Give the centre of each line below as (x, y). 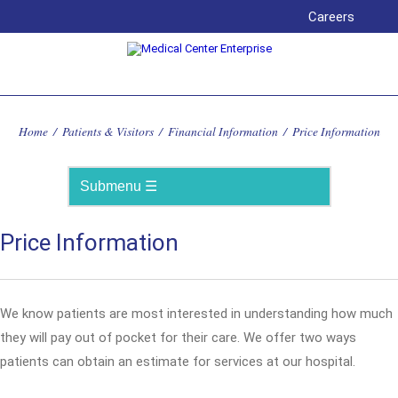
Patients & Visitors (107, 131)
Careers (332, 17)
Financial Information (223, 131)
